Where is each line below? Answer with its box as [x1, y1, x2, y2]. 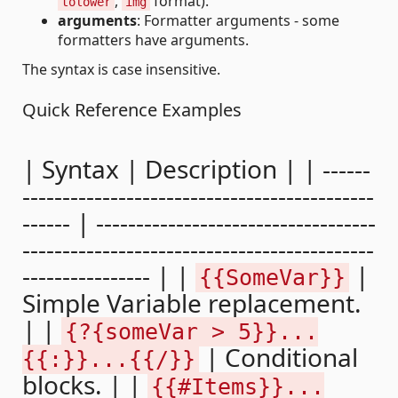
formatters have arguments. [58, 29, 249, 50]
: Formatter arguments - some [137, 10, 339, 30]
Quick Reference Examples [22, 97, 242, 122]
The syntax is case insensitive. [22, 59, 220, 79]
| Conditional [199, 339, 358, 374]
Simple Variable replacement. [22, 285, 362, 320]
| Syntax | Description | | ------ [22, 151, 370, 186]
